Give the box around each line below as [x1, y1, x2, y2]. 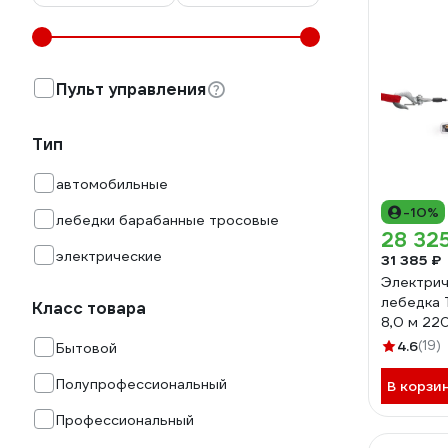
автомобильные [56, 175, 168, 193]
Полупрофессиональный [56, 375, 227, 393]
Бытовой [56, 339, 117, 357]
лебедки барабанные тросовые [56, 211, 279, 229]
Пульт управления [56, 79, 206, 100]
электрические [56, 247, 162, 265]
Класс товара [32, 298, 146, 319]
